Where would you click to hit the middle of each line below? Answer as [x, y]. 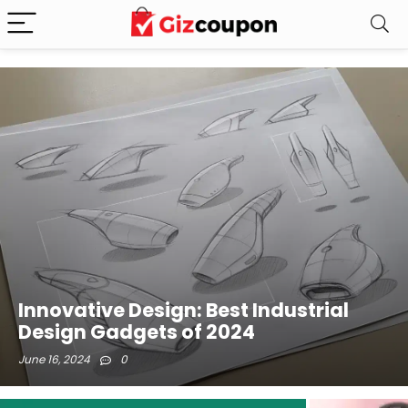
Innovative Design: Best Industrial [184, 311]
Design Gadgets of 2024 [137, 332]
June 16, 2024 [54, 360]
